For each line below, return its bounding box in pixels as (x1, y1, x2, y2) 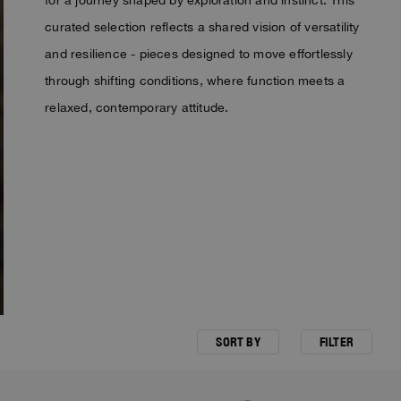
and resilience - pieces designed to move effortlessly (45, 46, 353, 61)
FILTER (319, 335, 354, 350)
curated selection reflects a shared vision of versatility (45, 19, 360, 34)
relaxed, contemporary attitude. (45, 99, 229, 115)
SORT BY (216, 335, 260, 350)
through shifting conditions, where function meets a (45, 73, 346, 88)
